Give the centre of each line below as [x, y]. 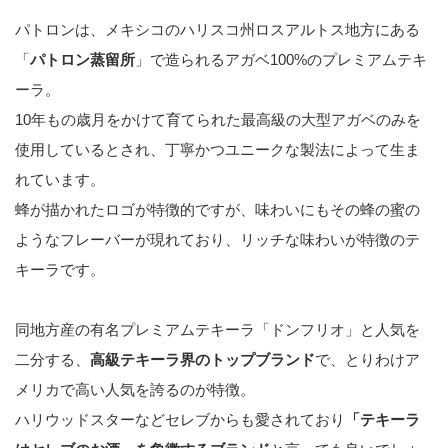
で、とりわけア [367, 360]
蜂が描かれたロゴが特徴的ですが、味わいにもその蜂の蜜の [217, 210]
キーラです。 [60, 270]
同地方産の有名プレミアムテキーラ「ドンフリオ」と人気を [217, 330]
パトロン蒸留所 [82, 60]
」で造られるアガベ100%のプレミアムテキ [281, 60]
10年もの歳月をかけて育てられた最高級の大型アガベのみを [218, 120]
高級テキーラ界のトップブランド [202, 360]
